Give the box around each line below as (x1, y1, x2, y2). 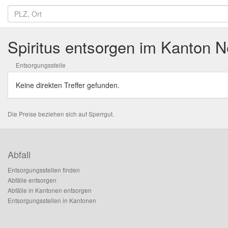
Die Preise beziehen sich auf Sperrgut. (8, 109, 114, 118)
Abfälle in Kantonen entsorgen (8, 186, 92, 194)
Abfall (8, 148, 31, 161)
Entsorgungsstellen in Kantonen (8, 196, 96, 205)
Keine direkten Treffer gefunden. (16, 80, 120, 90)
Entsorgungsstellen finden (8, 165, 80, 174)
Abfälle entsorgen (8, 176, 56, 184)
